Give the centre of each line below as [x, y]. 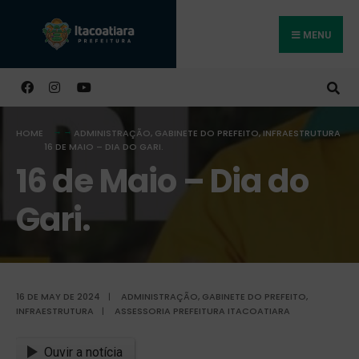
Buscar [62, 45]
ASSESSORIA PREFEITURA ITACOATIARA [202, 311]
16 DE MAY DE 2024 [58, 296]
